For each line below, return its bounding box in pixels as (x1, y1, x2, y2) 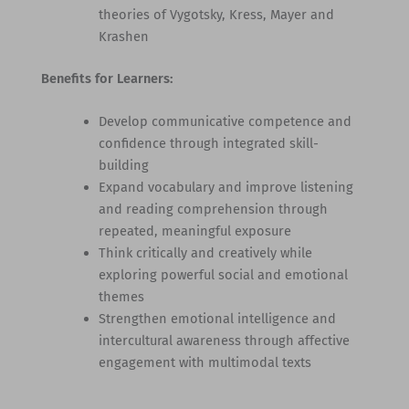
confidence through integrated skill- (99, 134, 320, 152)
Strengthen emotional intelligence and (99, 309, 337, 327)
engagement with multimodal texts (99, 353, 312, 371)
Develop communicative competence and (99, 112, 352, 130)
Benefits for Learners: (40, 69, 173, 87)
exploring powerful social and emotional (99, 266, 349, 283)
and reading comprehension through (99, 200, 329, 217)
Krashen (99, 27, 150, 45)
